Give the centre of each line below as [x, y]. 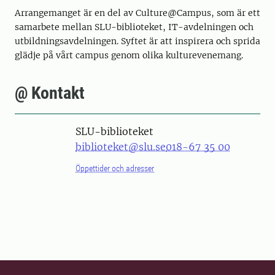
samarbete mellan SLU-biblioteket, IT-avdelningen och [134, 27]
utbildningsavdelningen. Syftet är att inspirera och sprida [137, 41]
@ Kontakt [50, 93]
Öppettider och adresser [115, 168]
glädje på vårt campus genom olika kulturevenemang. [130, 55]
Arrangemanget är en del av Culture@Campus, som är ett [137, 13]
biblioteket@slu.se [121, 147]
